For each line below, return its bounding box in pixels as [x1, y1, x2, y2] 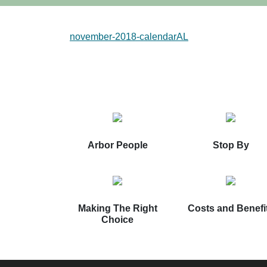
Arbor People [87, 140, 148, 151]
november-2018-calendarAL [70, 32, 188, 42]
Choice [101, 215, 133, 225]
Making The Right [77, 203, 157, 214]
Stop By [212, 140, 249, 151]
